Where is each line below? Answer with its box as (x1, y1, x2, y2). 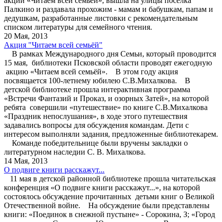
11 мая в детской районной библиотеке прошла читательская (4, 174, 216, 183)
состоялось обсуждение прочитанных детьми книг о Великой (4, 192, 215, 201)
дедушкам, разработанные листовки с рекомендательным (4, 13, 198, 22)
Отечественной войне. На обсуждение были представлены (4, 201, 210, 210)
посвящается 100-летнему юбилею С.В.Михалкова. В (4, 76, 190, 85)
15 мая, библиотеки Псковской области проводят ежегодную (4, 58, 212, 67)
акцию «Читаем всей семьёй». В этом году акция (4, 67, 180, 76)
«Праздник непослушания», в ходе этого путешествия (4, 111, 187, 120)
